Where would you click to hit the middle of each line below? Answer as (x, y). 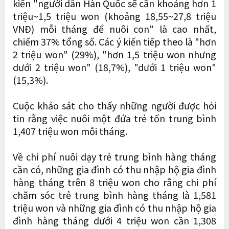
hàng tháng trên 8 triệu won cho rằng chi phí (114, 182)
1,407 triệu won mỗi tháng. (71, 131)
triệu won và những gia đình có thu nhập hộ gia (114, 207)
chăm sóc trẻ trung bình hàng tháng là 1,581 (114, 194)
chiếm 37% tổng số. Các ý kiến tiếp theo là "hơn (114, 41)
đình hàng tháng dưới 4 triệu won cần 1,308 (114, 220)
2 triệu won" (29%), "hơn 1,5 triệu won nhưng (114, 54)
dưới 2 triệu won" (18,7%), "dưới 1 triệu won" (114, 67)
